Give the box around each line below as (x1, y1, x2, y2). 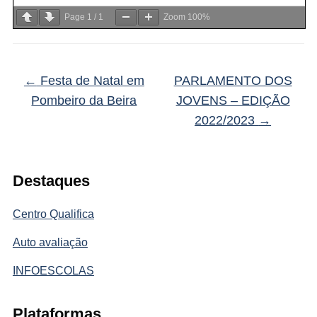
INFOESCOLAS (12, 264, 94, 277)
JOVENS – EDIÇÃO (175, 93, 290, 108)
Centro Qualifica (12, 207, 94, 220)
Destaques (12, 171, 90, 190)
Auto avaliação (12, 236, 88, 248)
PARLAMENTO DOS (173, 73, 292, 88)
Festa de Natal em (36, 73, 144, 88)
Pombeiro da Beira (31, 93, 137, 108)
